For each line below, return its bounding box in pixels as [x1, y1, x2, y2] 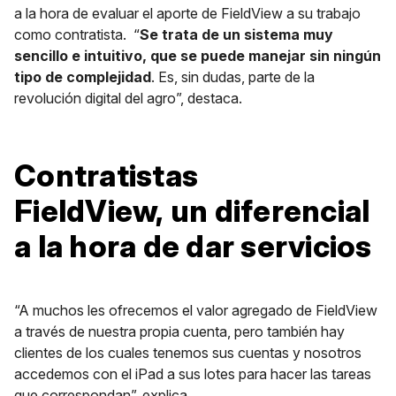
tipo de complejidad [14, 68, 151, 86]
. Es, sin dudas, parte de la [151, 68, 315, 86]
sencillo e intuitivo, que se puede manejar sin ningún [14, 47, 381, 65]
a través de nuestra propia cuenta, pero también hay [14, 323, 345, 340]
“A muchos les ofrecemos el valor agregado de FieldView [14, 301, 377, 319]
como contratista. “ [14, 26, 140, 43]
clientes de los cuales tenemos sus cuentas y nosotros [14, 344, 362, 362]
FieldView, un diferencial [14, 193, 370, 229]
